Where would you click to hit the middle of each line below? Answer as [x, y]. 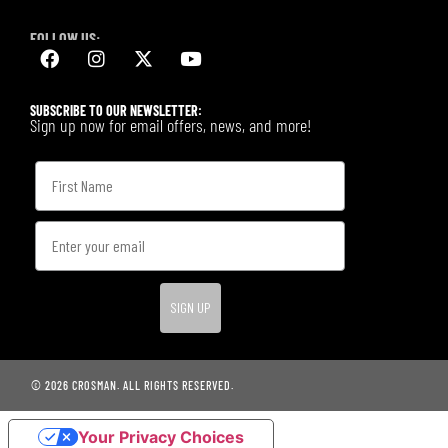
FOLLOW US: [65, 37]
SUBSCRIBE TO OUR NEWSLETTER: [116, 110]
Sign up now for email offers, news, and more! [170, 124]
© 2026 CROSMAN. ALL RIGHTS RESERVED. [132, 384]
